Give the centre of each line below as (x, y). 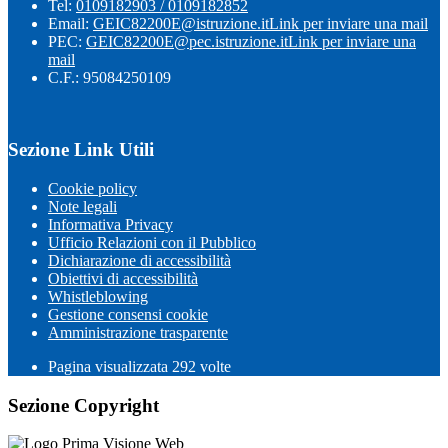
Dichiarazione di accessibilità (139, 260)
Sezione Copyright (83, 405)
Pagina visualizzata (110, 366)
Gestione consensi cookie (128, 314)
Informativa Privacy (110, 224)
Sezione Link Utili (81, 150)
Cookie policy (92, 188)
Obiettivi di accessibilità (123, 278)
